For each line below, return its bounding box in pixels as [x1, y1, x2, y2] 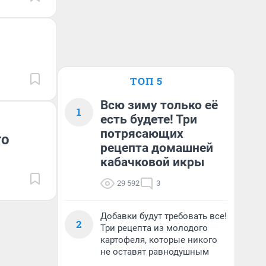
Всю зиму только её [100, 98, 218, 112]
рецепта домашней [100, 141, 213, 155]
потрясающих [100, 126, 183, 141]
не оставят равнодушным [100, 246, 209, 257]
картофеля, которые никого [100, 235, 217, 245]
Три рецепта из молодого [100, 223, 208, 233]
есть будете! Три [100, 112, 197, 126]
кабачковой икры [100, 155, 204, 169]
